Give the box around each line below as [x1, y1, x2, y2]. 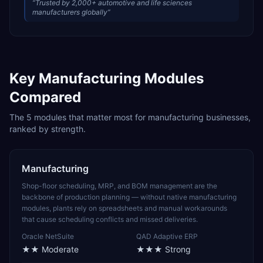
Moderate [42, 244, 79, 254]
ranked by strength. [9, 124, 86, 134]
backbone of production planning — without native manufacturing [22, 193, 237, 201]
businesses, [204, 112, 251, 122]
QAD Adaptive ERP [136, 232, 198, 241]
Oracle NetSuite [22, 232, 74, 241]
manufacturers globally [32, 8, 107, 16]
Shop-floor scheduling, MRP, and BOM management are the [22, 181, 217, 190]
